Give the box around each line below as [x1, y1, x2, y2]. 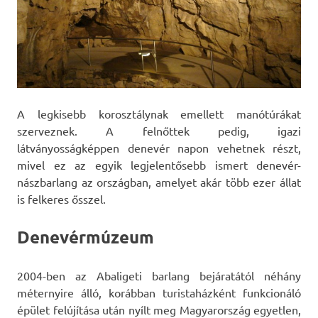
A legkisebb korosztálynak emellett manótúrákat [17, 106, 301, 121]
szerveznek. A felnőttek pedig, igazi [17, 123, 301, 138]
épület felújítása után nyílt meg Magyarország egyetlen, [17, 302, 301, 317]
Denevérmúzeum [17, 225, 154, 248]
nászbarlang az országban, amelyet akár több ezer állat [17, 174, 301, 189]
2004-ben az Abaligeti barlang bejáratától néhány [17, 268, 301, 283]
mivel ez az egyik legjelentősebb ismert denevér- [17, 157, 301, 172]
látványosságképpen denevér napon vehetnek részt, [17, 140, 301, 155]
